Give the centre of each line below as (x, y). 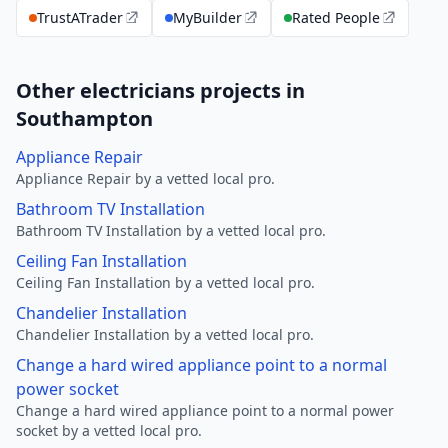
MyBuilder (207, 17)
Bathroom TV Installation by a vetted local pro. (171, 230)
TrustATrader (80, 17)
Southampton (84, 118)
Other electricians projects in (160, 90)
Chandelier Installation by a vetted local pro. (165, 334)
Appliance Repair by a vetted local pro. (145, 178)
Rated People (336, 17)
